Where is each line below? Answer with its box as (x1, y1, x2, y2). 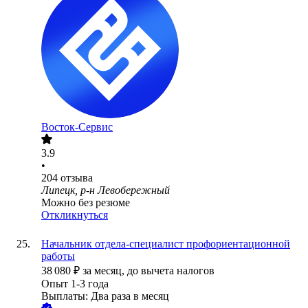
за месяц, (82, 265, 127, 277)
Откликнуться (41, 209, 108, 221)
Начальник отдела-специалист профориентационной (41, 238, 290, 250)
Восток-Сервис (41, 121, 113, 133)
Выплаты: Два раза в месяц (41, 290, 169, 302)
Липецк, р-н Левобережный (41, 184, 170, 197)
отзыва (60, 172, 93, 184)
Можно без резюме (41, 197, 130, 209)
